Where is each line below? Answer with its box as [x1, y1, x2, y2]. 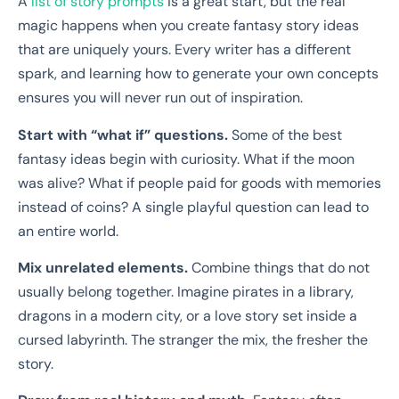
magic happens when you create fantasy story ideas [18, 16, 359, 36]
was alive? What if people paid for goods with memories [18, 173, 381, 192]
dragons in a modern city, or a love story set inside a [18, 305, 357, 325]
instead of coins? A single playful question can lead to [18, 197, 369, 216]
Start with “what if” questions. [18, 125, 232, 144]
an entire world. [18, 221, 118, 240]
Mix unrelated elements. [18, 257, 191, 277]
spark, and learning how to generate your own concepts [18, 64, 379, 84]
